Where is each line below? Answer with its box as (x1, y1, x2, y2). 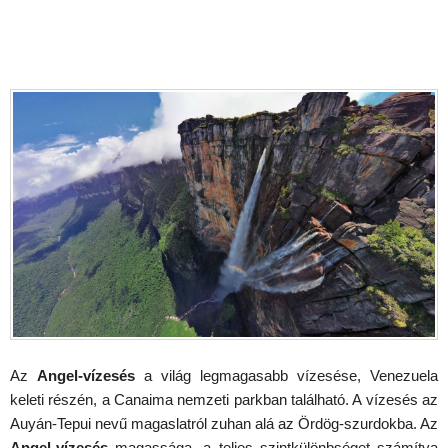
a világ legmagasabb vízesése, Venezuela (135, 367, 438, 385)
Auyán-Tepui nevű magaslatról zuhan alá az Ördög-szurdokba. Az (10, 415, 438, 433)
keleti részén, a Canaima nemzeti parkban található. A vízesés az (10, 391, 438, 409)
